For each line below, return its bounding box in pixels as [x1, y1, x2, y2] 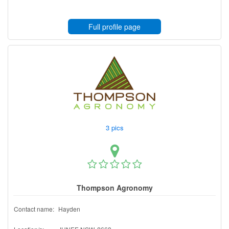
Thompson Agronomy [76, 182, 153, 193]
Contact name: [14, 204, 54, 213]
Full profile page [88, 21, 141, 32]
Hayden [58, 204, 80, 213]
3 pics [103, 122, 128, 132]
